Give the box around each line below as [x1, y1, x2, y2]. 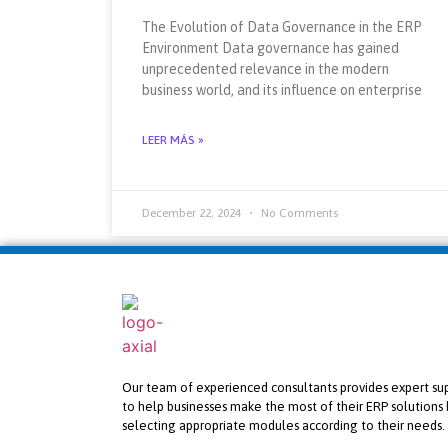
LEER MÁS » [142, 132, 204, 147]
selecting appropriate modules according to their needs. [122, 417, 445, 433]
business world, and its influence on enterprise [142, 81, 422, 98]
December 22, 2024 [142, 205, 244, 220]
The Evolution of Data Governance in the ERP [142, 18, 422, 35]
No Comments [258, 205, 338, 220]
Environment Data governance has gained [142, 39, 399, 56]
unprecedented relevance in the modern [142, 60, 389, 77]
